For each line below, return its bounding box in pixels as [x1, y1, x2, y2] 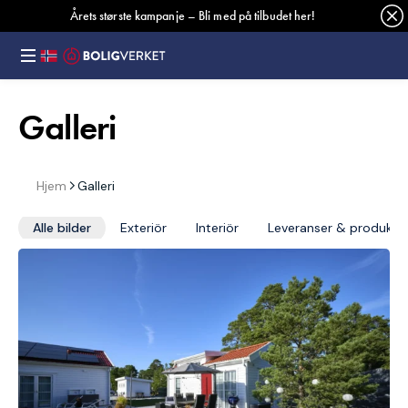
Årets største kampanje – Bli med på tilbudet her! [69, 7, 316, 24]
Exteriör [120, 219, 167, 236]
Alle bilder [33, 219, 91, 236]
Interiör [196, 219, 239, 236]
